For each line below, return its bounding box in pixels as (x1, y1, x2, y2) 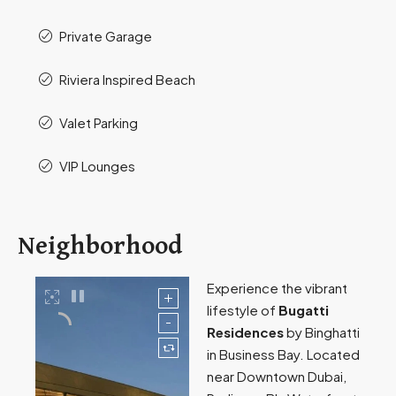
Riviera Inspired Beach (59, 71, 195, 88)
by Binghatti (284, 324, 360, 341)
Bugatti (278, 301, 329, 319)
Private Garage (59, 27, 152, 45)
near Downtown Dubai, (207, 368, 346, 385)
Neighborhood (18, 233, 182, 260)
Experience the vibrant (207, 279, 347, 297)
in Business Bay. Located (207, 346, 360, 363)
